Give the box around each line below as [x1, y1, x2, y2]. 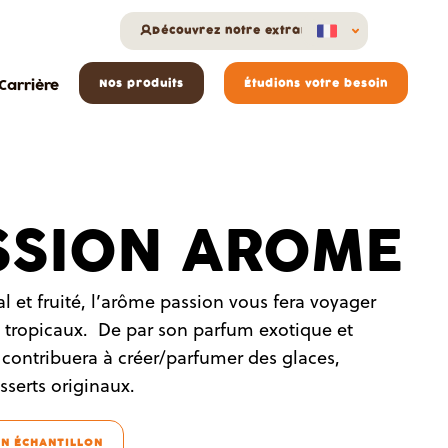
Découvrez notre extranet [152, 23, 322, 38]
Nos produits [99, 76, 184, 91]
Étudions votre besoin [244, 76, 388, 91]
